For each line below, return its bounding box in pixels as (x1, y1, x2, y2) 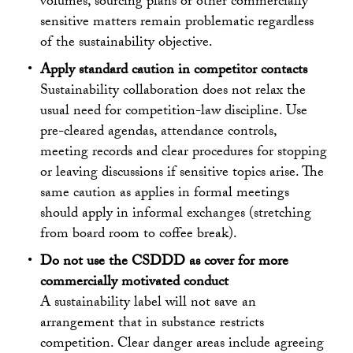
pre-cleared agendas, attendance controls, (40, 120, 277, 145)
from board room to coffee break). (40, 222, 238, 247)
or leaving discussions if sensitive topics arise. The (40, 161, 325, 186)
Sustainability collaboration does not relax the (40, 79, 307, 104)
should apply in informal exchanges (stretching (40, 202, 312, 227)
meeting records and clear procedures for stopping (40, 140, 328, 165)
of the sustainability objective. (40, 31, 214, 56)
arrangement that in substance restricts (40, 311, 265, 336)
